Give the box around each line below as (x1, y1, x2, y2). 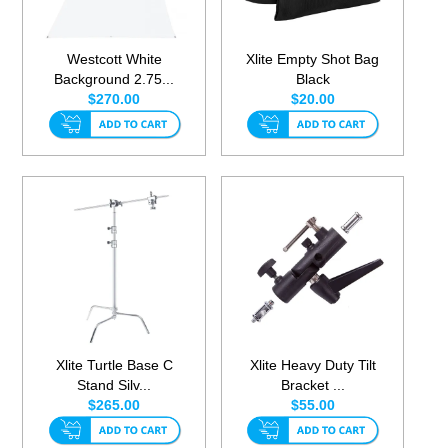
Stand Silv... (77, 377, 152, 394)
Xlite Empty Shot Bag (246, 51, 380, 68)
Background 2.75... (54, 71, 175, 88)
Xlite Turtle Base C (55, 357, 173, 374)
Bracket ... (280, 377, 345, 394)
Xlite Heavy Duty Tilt (249, 357, 376, 374)
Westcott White (66, 51, 162, 68)
